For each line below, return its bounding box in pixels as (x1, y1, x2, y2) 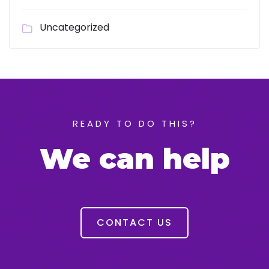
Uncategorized (40, 20, 109, 34)
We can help (39, 141, 230, 176)
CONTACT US (97, 215, 172, 229)
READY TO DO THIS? (72, 116, 197, 130)
